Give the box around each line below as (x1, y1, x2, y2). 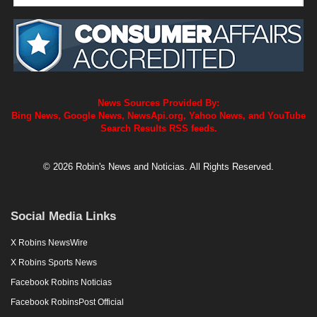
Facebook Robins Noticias (11, 277, 112, 287)
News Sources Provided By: (98, 97, 219, 108)
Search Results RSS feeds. (100, 122, 217, 134)
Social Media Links (11, 209, 116, 223)
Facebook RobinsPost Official (11, 296, 124, 307)
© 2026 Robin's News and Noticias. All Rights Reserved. (43, 161, 274, 172)
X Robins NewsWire (11, 237, 88, 248)
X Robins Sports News (11, 257, 97, 267)
